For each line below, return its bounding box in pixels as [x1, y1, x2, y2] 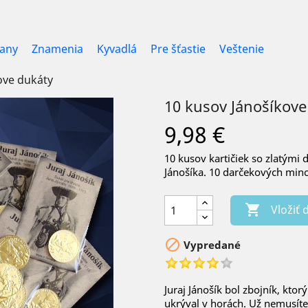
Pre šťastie [151, 41, 206, 56]
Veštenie [219, 41, 264, 56]
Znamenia [32, 41, 83, 56]
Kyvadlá [97, 41, 137, 56]
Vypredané [181, 237, 241, 252]
